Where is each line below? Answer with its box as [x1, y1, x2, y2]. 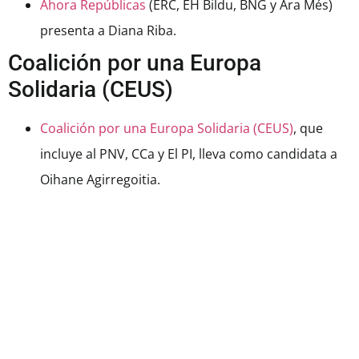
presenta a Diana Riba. [40, 22, 176, 40]
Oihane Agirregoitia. [40, 171, 160, 189]
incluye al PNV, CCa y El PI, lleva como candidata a [40, 145, 337, 163]
